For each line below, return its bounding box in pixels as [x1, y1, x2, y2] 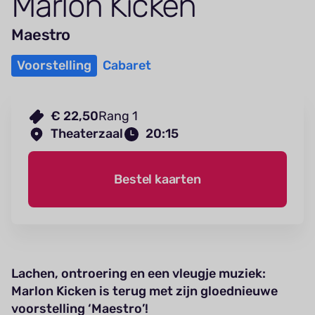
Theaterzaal [51, 126, 123, 142]
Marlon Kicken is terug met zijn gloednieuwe [11, 283, 278, 300]
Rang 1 [98, 108, 138, 124]
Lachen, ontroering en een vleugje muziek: [11, 266, 266, 282]
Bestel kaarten [114, 171, 201, 187]
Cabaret [103, 58, 151, 74]
